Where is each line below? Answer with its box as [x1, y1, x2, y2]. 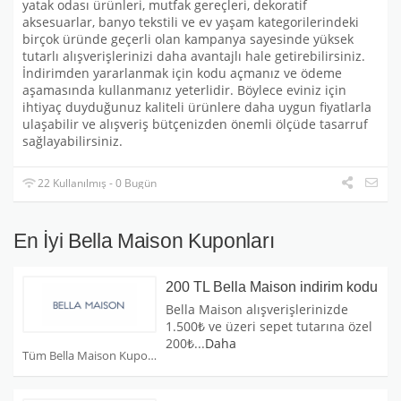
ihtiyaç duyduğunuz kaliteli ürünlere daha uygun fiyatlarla [22, 99, 371, 116]
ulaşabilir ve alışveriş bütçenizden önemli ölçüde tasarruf [22, 116, 368, 133]
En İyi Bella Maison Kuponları [13, 229, 275, 253]
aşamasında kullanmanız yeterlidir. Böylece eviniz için [22, 82, 346, 99]
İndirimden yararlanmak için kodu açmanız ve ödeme [22, 65, 342, 82]
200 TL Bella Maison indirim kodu [166, 279, 378, 295]
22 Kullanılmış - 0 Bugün [35, 175, 158, 192]
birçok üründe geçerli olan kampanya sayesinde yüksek [22, 31, 354, 48]
